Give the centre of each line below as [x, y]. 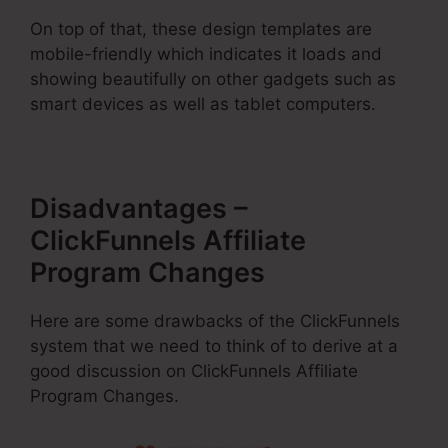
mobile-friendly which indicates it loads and [206, 53]
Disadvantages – [139, 208]
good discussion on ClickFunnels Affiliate [194, 370]
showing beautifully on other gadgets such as [213, 78]
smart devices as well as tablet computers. [203, 103]
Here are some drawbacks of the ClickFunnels [215, 320]
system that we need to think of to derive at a [214, 345]
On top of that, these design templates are [201, 28]
